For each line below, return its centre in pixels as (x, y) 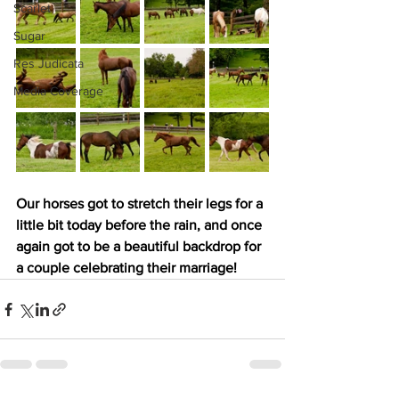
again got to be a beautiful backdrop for (140, 246)
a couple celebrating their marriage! (126, 268)
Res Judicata (49, 63)
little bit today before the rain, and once (141, 225)
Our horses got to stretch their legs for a (141, 204)
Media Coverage (58, 91)
